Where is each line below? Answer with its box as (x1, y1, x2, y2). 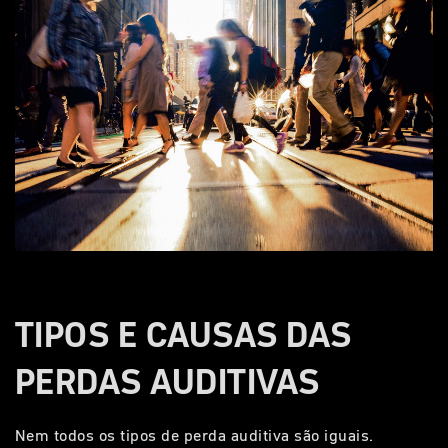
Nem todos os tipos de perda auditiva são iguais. (15, 423, 374, 446)
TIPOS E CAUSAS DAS (15, 310, 352, 358)
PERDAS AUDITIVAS (15, 357, 320, 405)
